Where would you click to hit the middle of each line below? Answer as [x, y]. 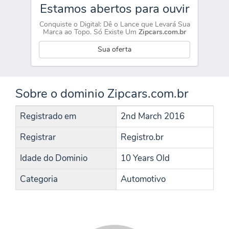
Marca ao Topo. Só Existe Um [91, 32]
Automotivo [143, 179]
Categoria [39, 179]
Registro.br [142, 137]
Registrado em [48, 116]
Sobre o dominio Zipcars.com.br [102, 94]
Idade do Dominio [54, 158]
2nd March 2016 [153, 116]
